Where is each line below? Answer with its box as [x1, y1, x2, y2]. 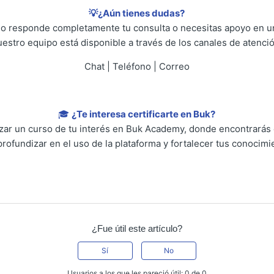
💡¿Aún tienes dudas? [89, 7, 185, 19]
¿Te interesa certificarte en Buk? [72, 108, 216, 120]
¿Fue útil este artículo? [91, 223, 182, 234]
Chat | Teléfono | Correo [84, 60, 190, 72]
